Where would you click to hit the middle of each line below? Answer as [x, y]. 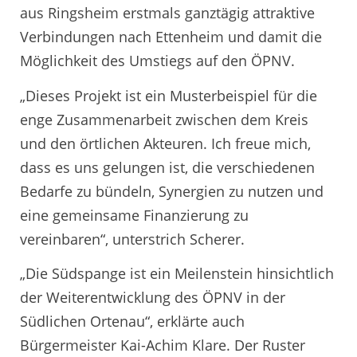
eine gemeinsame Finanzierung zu [134, 215]
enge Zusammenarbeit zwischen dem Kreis [164, 119]
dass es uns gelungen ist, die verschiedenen [167, 167]
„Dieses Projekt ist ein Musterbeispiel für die [169, 95]
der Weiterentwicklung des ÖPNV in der [153, 298]
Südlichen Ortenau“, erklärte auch [132, 322]
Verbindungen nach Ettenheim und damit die [171, 37]
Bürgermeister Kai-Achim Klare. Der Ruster [163, 345]
